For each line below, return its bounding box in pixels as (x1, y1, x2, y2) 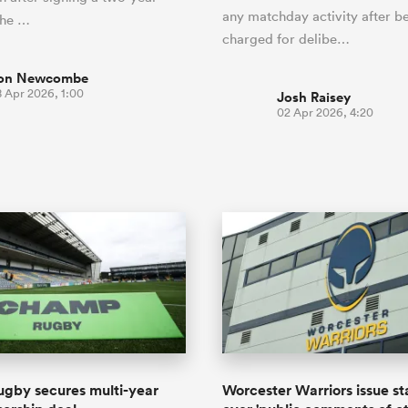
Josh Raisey (277, 87, 351, 107)
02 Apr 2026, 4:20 (277, 104, 373, 120)
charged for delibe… (222, 29, 350, 47)
